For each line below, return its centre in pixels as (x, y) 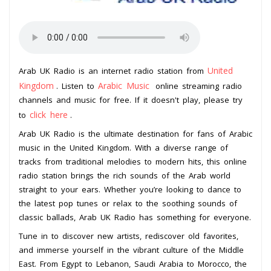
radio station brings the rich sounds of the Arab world (125, 175)
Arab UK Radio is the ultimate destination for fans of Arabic (135, 133)
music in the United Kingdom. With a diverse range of (123, 147)
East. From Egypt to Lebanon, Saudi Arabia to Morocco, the (133, 263)
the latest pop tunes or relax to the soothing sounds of (128, 203)
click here (49, 114)
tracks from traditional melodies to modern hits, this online (133, 161)
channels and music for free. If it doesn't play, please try (131, 100)
